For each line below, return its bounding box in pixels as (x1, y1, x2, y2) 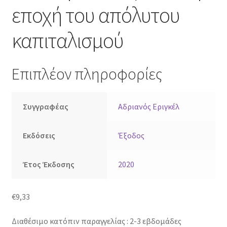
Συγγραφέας (23, 101, 69, 112)
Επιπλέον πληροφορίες (11, 63, 162, 84)
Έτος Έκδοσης (23, 159, 75, 170)
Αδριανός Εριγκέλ (118, 101, 180, 112)
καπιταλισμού (11, 27, 124, 54)
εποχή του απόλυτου (11, 2, 180, 28)
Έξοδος (118, 130, 145, 141)
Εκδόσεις (23, 130, 56, 141)
